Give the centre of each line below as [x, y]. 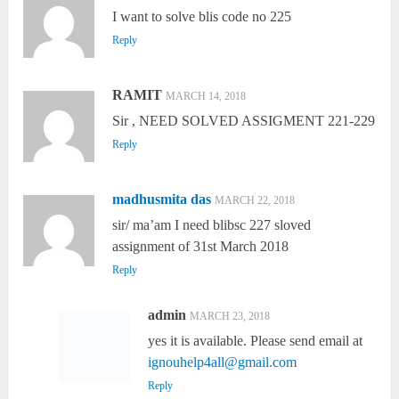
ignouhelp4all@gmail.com [222, 362]
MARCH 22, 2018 [255, 201]
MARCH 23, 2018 [229, 317]
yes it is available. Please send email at [255, 341]
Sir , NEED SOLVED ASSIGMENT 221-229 [244, 121]
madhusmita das [162, 199]
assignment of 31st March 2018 [201, 247]
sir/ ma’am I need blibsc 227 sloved [212, 225]
